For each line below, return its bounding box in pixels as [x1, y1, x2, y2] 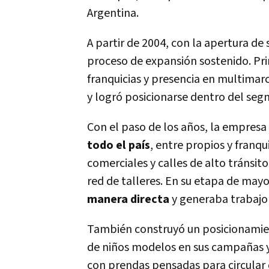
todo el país [87, 138, 150, 153]
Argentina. [87, 5, 139, 21]
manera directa [87, 192, 169, 207]
